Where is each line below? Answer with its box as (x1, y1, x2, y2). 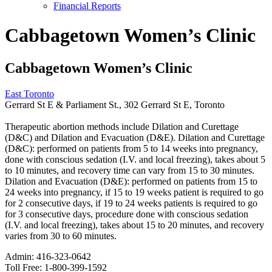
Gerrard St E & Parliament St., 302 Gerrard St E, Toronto (5, 99, 225, 110)
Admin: (5, 251, 34, 262)
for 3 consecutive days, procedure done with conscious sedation (5, 209, 248, 220)
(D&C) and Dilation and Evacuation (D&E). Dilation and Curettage (5, 132, 265, 143)
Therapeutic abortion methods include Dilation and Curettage (5, 121, 239, 132)
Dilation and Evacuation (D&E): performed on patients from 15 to (5, 176, 257, 187)
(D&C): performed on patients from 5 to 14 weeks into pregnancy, (5, 143, 258, 154)
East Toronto (5, 88, 54, 99)
